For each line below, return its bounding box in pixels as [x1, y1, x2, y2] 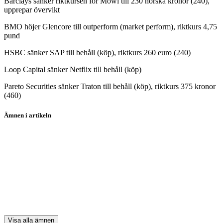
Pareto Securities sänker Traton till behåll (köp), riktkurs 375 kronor [4, 82, 216, 91]
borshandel [4, 122, 38, 131]
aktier [4, 139, 21, 148]
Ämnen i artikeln [4, 111, 51, 119]
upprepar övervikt [4, 5, 60, 14]
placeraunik [4, 156, 40, 165]
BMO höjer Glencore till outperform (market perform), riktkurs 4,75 [4, 22, 217, 31]
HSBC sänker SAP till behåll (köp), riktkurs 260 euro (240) [4, 48, 191, 57]
